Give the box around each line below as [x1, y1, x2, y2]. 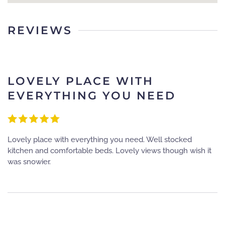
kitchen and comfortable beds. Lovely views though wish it [8, 146, 211, 155]
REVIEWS [8, 23, 72, 37]
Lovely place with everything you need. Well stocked [8, 135, 192, 144]
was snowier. [8, 157, 51, 166]
